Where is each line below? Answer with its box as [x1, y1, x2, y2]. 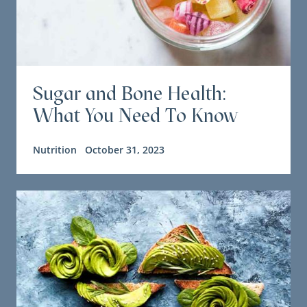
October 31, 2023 [85, 143, 164, 157]
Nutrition [33, 143, 77, 157]
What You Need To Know [33, 103, 237, 127]
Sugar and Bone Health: [33, 82, 227, 106]
